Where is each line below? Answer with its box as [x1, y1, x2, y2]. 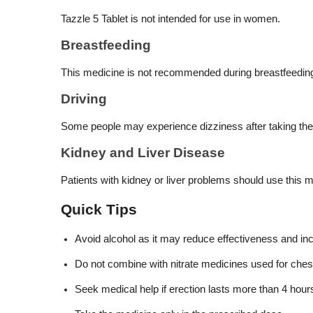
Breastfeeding [61, 38, 151, 52]
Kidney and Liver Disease [61, 145, 225, 160]
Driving [61, 92, 107, 106]
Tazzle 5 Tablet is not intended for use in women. [61, 13, 280, 24]
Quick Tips [61, 201, 137, 218]
